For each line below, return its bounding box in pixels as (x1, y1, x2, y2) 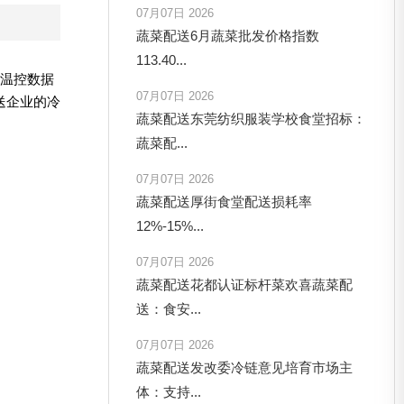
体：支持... (136, 383, 202, 399)
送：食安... (136, 300, 202, 317)
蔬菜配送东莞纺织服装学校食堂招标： (136, 110, 367, 126)
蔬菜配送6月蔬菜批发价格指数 (136, 27, 320, 43)
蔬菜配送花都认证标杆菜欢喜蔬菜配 (136, 276, 353, 292)
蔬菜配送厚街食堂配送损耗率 (136, 193, 313, 209)
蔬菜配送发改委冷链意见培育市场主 (136, 359, 353, 375)
